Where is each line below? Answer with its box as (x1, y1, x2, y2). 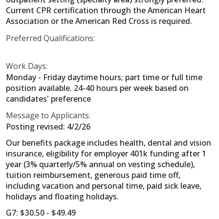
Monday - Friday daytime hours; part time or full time (6, 71, 202, 83)
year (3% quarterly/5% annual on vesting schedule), (6, 159, 195, 170)
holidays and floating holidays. (6, 191, 119, 202)
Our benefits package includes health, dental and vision (6, 137, 211, 149)
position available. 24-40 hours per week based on (6, 82, 189, 93)
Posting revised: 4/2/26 (6, 121, 90, 132)
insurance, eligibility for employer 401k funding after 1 (6, 148, 206, 159)
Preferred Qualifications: (6, 32, 95, 44)
